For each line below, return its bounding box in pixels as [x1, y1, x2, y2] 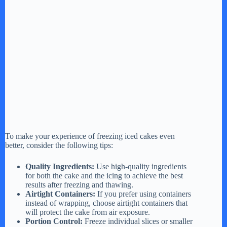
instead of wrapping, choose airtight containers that [25, 199, 187, 208]
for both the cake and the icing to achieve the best [25, 171, 183, 180]
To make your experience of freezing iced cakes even [5, 132, 175, 141]
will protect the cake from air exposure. [25, 208, 150, 217]
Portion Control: [25, 217, 83, 226]
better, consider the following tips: [5, 141, 113, 150]
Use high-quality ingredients [94, 162, 186, 171]
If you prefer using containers [95, 190, 191, 199]
